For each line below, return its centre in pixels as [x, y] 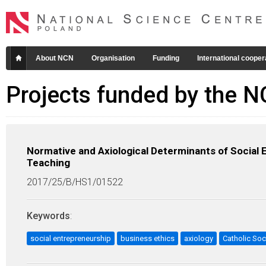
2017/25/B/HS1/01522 [75, 182]
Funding [166, 58]
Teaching [48, 163]
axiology [199, 238]
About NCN [55, 58]
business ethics [148, 238]
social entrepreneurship [71, 238]
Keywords [48, 216]
